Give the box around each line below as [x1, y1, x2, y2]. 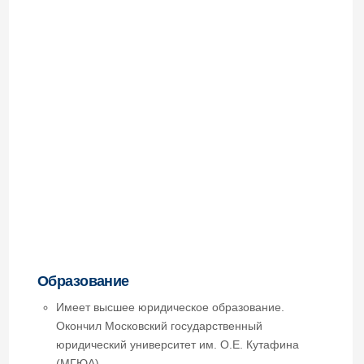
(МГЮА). [48, 263, 89, 275]
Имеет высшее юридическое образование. [48, 214, 248, 226]
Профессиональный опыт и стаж [32, 343, 232, 358]
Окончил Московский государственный [48, 231, 229, 242]
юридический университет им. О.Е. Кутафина [48, 247, 261, 258]
